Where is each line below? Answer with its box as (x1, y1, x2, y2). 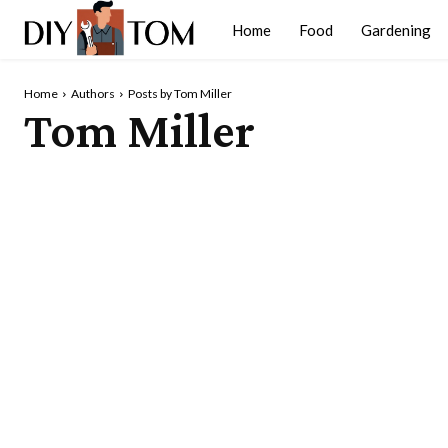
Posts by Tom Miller (128, 85, 232, 101)
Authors (71, 85, 115, 101)
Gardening (361, 20, 431, 39)
